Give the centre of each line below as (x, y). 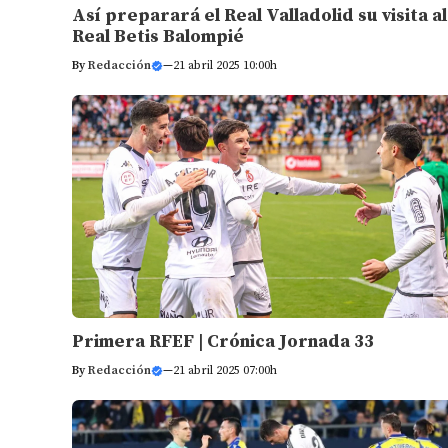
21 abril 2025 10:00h (225, 65)
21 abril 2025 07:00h (225, 371)
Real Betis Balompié (158, 36)
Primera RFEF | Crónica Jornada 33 (223, 342)
